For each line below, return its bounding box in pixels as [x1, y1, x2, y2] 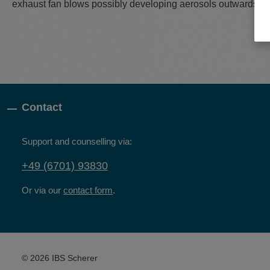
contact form [63, 185, 113, 195]
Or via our [22, 185, 63, 195]
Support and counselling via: [22, 136, 132, 146]
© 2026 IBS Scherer [22, 253, 98, 263]
